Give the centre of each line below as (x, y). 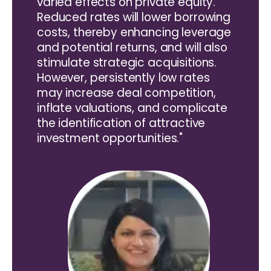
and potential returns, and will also (132, 47)
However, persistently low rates (123, 77)
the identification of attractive (121, 123)
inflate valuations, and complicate (132, 108)
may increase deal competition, (126, 93)
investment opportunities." (110, 138)
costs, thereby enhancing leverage (134, 32)
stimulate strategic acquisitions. (127, 62)
